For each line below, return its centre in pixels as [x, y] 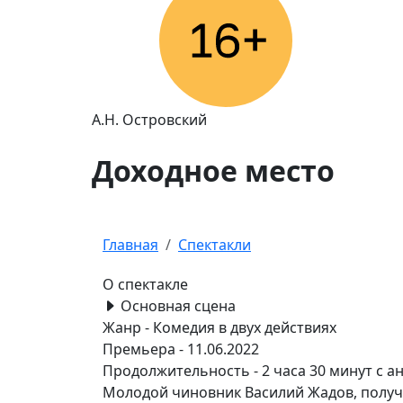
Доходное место [213, 171]
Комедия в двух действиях [245, 327]
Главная [130, 244]
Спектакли [215, 244]
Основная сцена [176, 305]
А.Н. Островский [149, 119]
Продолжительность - [182, 370]
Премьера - [145, 349]
